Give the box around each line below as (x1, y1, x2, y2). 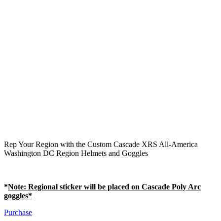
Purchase (4, 208, 32, 217)
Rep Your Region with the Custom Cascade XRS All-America (4, 140, 198, 148)
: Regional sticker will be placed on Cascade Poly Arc (24, 182, 201, 191)
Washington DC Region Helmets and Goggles (4, 148, 148, 157)
